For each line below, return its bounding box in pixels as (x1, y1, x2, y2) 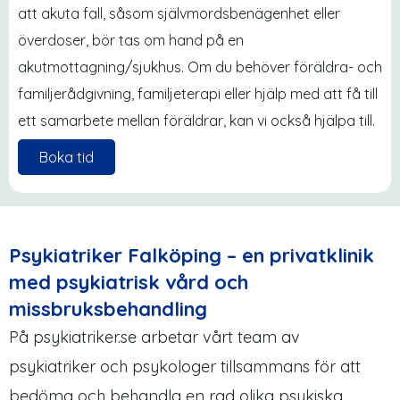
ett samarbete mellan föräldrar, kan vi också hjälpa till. (18, 112, 375, 130)
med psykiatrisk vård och (9, 269, 248, 295)
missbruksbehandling (9, 296, 207, 321)
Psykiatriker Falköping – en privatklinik (9, 242, 374, 268)
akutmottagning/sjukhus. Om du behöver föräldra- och (18, 58, 382, 77)
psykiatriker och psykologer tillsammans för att (9, 355, 361, 377)
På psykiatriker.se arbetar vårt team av (9, 326, 300, 347)
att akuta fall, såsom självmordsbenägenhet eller (18, 4, 340, 23)
